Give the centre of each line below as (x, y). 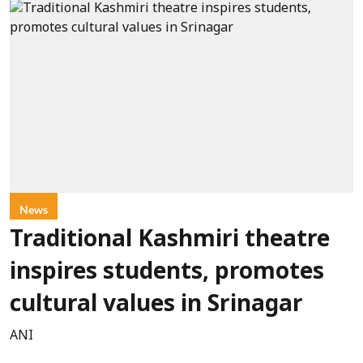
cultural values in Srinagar (156, 305)
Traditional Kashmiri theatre (170, 240)
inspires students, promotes (167, 273)
